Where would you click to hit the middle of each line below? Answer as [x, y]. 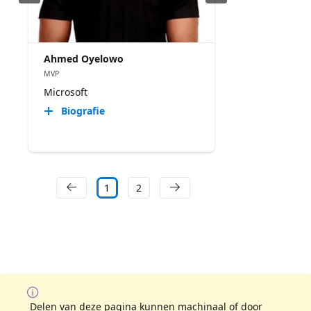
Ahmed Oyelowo [83, 58]
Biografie [83, 111]
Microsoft [65, 92]
